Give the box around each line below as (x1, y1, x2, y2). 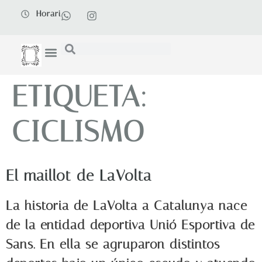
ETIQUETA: (12, 79, 148, 114)
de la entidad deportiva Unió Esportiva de (6, 217, 255, 233)
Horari (36, 9, 61, 19)
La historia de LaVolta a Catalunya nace (6, 198, 247, 213)
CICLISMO (12, 114, 144, 149)
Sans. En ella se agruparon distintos (6, 236, 220, 252)
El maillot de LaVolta (6, 166, 152, 185)
